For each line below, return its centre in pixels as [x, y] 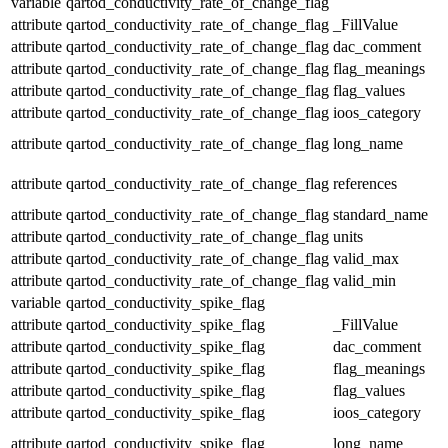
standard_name [380, 214]
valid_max [366, 258]
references [365, 183]
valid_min [364, 280]
